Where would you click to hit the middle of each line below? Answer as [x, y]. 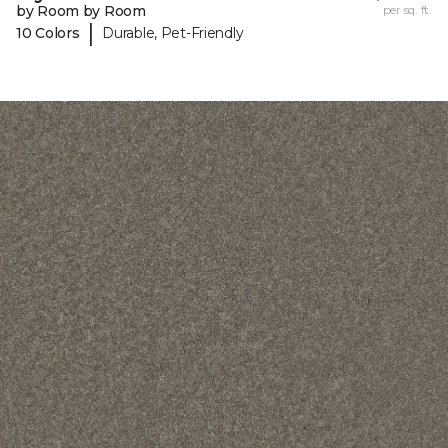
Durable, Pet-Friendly [173, 32]
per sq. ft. [407, 10]
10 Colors [48, 32]
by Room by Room [81, 11]
